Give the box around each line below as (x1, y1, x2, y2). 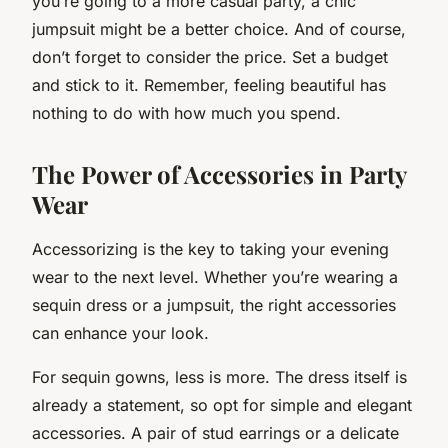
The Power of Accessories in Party (32, 157, 406, 190)
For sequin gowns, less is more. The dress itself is (32, 366, 407, 387)
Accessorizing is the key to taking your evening (32, 238, 389, 259)
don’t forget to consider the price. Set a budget (32, 46, 388, 67)
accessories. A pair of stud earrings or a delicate (32, 422, 399, 443)
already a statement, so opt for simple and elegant (32, 394, 412, 415)
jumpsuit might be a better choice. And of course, (32, 18, 406, 39)
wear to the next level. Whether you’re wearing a (32, 266, 398, 287)
